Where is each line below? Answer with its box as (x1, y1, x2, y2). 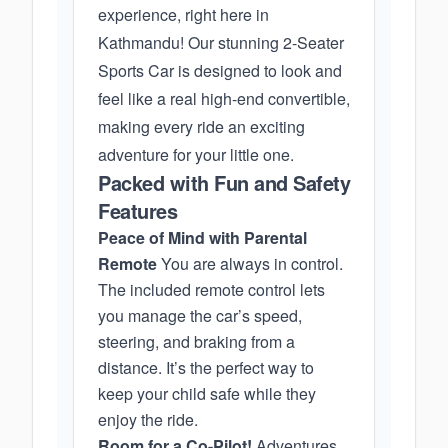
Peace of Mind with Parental (98, 226, 307, 249)
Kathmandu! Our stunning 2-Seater (98, 31, 344, 54)
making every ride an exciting (98, 115, 305, 138)
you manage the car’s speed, (98, 304, 302, 327)
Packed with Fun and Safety (98, 168, 350, 197)
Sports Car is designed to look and (98, 59, 342, 82)
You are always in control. (157, 252, 343, 275)
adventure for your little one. (98, 143, 294, 166)
